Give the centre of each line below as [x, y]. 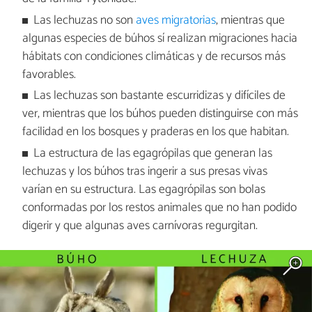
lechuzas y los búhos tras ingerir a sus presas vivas [145, 171]
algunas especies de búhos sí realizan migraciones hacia [159, 38]
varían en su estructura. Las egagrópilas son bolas [143, 189]
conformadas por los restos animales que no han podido [159, 208]
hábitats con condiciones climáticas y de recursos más [154, 56]
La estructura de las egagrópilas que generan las [153, 153]
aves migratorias [176, 20]
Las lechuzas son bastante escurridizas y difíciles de [160, 96]
